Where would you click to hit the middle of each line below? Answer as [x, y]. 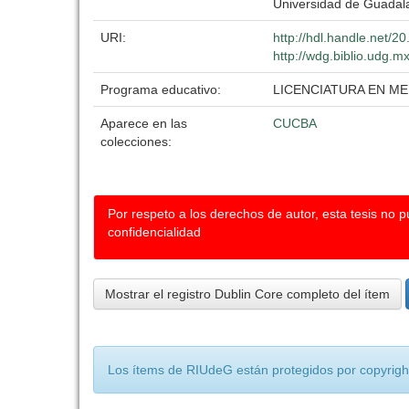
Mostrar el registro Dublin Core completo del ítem [247, 294]
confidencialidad [154, 232]
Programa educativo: [163, 89]
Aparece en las [144, 123]
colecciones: [136, 142]
